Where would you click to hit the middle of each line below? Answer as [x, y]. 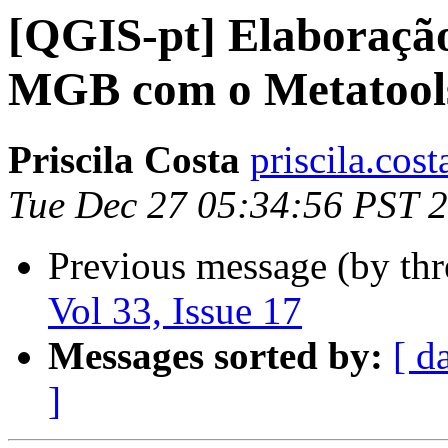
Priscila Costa [124, 160]
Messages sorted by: [215, 356]
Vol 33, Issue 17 [175, 311]
